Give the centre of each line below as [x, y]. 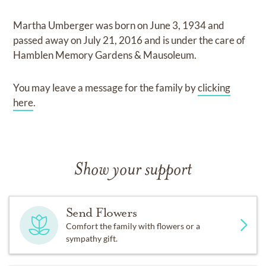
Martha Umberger [55, 25]
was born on [123, 25]
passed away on [48, 40]
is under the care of [204, 40]
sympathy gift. [91, 238]
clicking [214, 88]
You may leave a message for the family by [106, 88]
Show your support [133, 171]
